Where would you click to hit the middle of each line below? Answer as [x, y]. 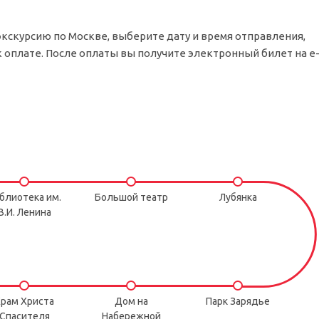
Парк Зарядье [238, 301]
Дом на [131, 301]
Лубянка [238, 197]
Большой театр [131, 197]
